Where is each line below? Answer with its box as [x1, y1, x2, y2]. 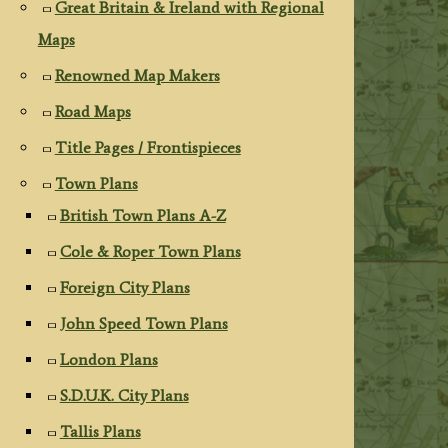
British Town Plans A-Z [59, 206, 226, 226]
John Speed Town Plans [59, 314, 228, 334]
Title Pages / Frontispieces [54, 138, 241, 158]
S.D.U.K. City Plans [59, 386, 189, 406]
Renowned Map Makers [54, 66, 220, 86]
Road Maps [54, 102, 131, 122]
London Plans [59, 350, 158, 370]
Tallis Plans [59, 422, 141, 442]
